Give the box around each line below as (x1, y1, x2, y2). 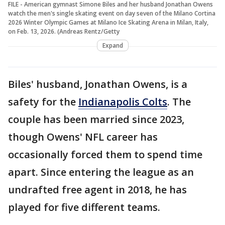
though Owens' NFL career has (8, 130, 158, 144)
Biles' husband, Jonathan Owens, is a (8, 77, 187, 91)
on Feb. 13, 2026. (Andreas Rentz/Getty (8, 27, 120, 36)
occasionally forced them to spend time (8, 148, 202, 162)
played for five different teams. (8, 200, 160, 214)
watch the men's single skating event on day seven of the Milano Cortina (8, 9, 215, 18)
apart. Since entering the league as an (8, 165, 194, 179)
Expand (102, 41, 123, 50)
